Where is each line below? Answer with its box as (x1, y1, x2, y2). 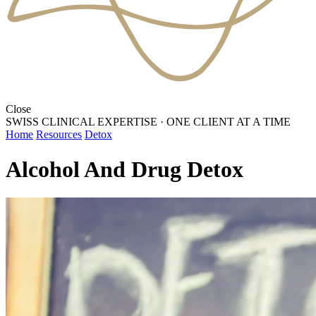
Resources (36, 128, 82, 141)
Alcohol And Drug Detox (6, 156, 243, 182)
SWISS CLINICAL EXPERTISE (6, 116, 157, 128)
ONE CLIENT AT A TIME (166, 116, 291, 128)
